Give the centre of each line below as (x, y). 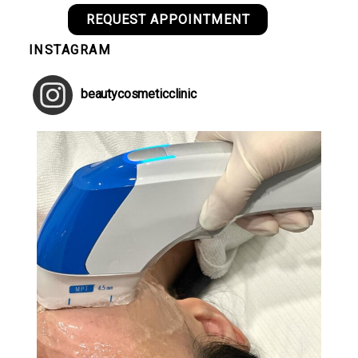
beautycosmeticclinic (138, 93)
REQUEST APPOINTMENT (168, 20)
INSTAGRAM (70, 50)
